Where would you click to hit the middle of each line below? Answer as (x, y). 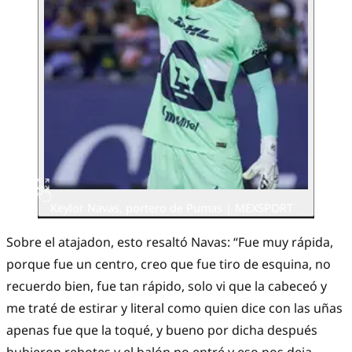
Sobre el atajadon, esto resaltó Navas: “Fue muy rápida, (170, 242)
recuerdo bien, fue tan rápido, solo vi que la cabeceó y (167, 286)
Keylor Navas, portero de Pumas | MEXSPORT (172, 207)
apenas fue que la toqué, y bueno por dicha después (162, 330)
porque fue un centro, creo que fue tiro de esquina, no (169, 264)
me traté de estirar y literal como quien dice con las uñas (174, 308)
